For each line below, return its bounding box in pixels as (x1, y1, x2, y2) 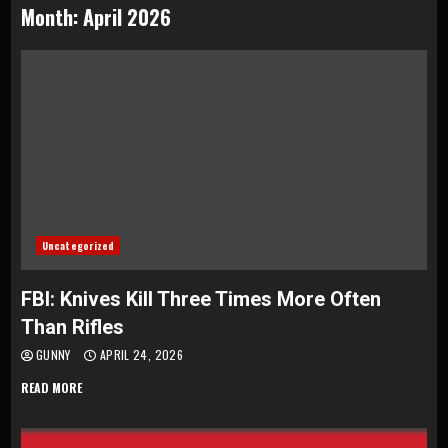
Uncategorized (42, 238, 115, 253)
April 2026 (83, 2, 171, 32)
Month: (21, 2, 83, 32)
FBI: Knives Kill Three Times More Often (21, 287, 381, 311)
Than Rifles (21, 315, 124, 339)
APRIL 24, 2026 (96, 346, 183, 363)
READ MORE (21, 379, 82, 396)
